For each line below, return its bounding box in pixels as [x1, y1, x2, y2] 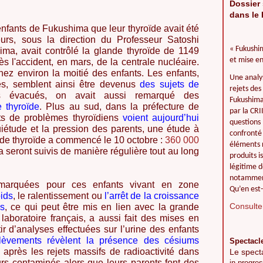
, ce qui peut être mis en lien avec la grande [4, 202, 200, 212]
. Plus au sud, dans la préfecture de [39, 102, 200, 112]
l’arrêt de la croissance [104, 191, 200, 201]
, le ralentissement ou [12, 191, 102, 201]
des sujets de [140, 79, 200, 89]
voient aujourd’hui [122, 113, 200, 123]
